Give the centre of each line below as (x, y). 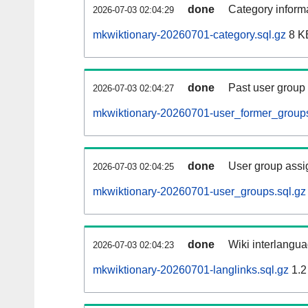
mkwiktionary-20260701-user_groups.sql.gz (199, 192)
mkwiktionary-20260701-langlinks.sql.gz (191, 270)
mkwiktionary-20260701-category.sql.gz (189, 35)
